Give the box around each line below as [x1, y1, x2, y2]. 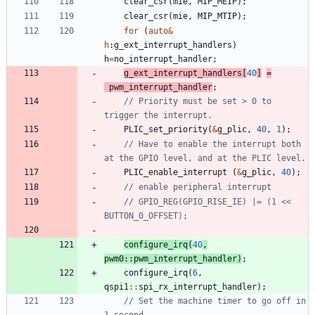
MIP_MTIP [198, 11, 237, 21]
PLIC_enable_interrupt [124, 167, 227, 177]
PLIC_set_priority [124, 124, 207, 134]
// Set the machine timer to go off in [124, 295, 306, 306]
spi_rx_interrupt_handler [139, 281, 257, 292]
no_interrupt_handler [114, 53, 212, 64]
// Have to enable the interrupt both [124, 139, 301, 149]
